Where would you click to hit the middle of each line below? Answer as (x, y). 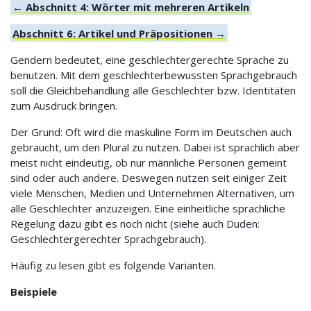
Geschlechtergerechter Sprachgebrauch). (108, 238)
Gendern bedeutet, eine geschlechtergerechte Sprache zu (150, 59)
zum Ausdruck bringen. (64, 105)
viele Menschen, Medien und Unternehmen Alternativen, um (152, 193)
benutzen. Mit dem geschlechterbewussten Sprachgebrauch (154, 75)
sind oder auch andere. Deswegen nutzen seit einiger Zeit (149, 177)
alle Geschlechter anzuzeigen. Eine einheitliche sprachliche (148, 208)
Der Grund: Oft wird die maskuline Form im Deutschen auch (151, 132)
